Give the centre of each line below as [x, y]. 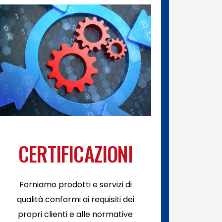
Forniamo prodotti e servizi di [75, 185]
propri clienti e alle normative [76, 214]
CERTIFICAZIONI [75, 154]
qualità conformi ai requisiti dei [75, 199]
